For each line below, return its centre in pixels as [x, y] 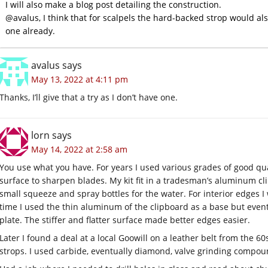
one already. [30, 31]
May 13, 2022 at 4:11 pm [80, 79]
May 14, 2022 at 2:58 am [79, 149]
